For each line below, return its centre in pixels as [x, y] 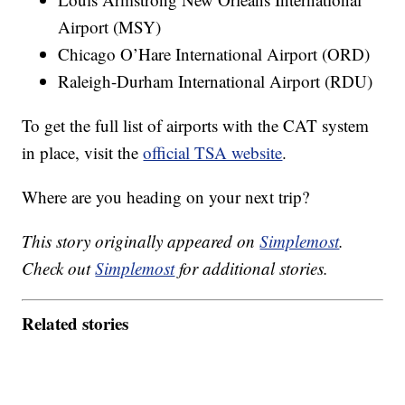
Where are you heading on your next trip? [166, 197]
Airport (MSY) [110, 27]
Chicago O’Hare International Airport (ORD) [214, 54]
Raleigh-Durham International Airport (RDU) [216, 81]
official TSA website [213, 153]
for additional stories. [252, 268]
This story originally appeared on [141, 241]
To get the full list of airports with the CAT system [196, 126]
